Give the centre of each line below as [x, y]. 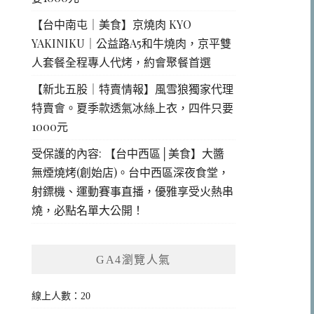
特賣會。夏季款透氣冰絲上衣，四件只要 [133, 108]
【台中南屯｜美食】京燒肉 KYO [112, 25]
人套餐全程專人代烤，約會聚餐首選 [122, 62]
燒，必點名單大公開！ [88, 210]
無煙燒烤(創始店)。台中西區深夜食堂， [131, 172]
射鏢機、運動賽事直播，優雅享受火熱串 [133, 191]
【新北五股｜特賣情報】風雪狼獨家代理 [133, 89]
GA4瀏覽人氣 [134, 260]
